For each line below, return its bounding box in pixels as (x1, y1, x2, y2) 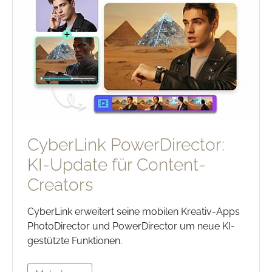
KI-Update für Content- (27, 155, 206, 175)
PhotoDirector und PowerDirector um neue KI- (27, 220, 235, 233)
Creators (27, 175, 93, 195)
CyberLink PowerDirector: (27, 135, 225, 155)
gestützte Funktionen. (27, 235, 122, 247)
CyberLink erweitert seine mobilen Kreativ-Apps (27, 206, 240, 218)
